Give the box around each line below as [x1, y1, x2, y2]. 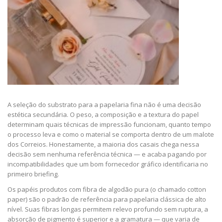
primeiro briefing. [7, 169, 59, 179]
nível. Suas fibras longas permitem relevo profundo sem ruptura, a [7, 205, 208, 214]
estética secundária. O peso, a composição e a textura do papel [7, 110, 199, 119]
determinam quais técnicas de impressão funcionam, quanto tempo [7, 120, 211, 129]
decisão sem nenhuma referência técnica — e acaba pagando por [7, 150, 207, 159]
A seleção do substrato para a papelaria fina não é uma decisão [7, 100, 201, 110]
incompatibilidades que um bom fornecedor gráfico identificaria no [7, 160, 208, 169]
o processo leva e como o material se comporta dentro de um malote [7, 130, 214, 139]
